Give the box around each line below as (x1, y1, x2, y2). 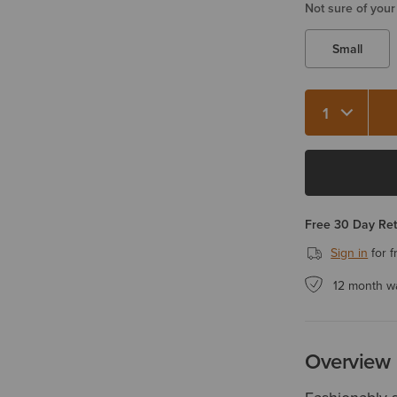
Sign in (331, 244, 369, 261)
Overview (305, 346, 391, 377)
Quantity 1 (304, 111, 367, 127)
